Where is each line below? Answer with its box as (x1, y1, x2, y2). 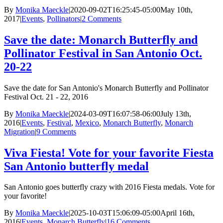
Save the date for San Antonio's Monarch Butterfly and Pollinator (4, 83, 209, 92)
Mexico (75, 118, 99, 127)
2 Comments (82, 14, 121, 23)
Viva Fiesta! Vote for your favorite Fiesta (4, 146, 214, 159)
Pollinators (47, 14, 80, 23)
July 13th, (160, 109, 191, 118)
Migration (4, 127, 35, 136)
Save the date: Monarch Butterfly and (4, 33, 198, 46)
